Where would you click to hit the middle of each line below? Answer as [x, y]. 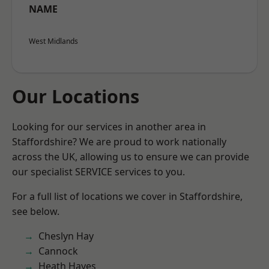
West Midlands [53, 41]
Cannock [58, 251]
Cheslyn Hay [66, 236]
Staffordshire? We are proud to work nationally [119, 142]
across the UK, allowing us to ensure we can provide [131, 157]
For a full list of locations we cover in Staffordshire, [127, 196]
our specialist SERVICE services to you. [98, 172]
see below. [36, 211]
